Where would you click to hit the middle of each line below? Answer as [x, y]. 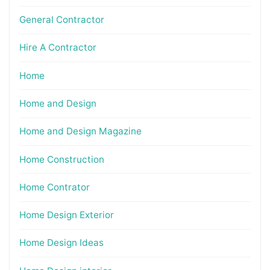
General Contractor [61, 20]
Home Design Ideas [61, 243]
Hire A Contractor [58, 48]
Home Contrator [54, 187]
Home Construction [61, 159]
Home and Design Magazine [80, 131]
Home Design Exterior [66, 215]
